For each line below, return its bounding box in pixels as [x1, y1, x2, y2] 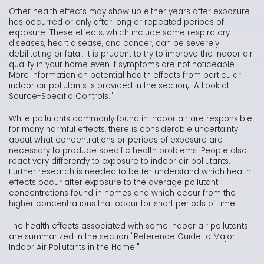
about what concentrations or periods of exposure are [9, 134, 223, 146]
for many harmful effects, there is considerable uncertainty [9, 124, 238, 136]
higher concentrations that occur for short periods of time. [9, 198, 237, 210]
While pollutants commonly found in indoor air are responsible [9, 113, 252, 125]
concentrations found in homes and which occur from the [9, 187, 236, 199]
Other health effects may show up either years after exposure [9, 6, 250, 18]
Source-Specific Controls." [9, 91, 113, 103]
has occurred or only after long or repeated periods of [9, 16, 224, 28]
